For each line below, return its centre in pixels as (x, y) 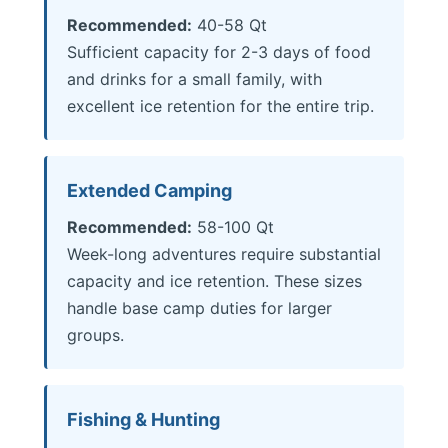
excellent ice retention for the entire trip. (220, 106)
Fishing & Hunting (143, 419)
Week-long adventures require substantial (224, 254)
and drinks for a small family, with (194, 79)
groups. (95, 335)
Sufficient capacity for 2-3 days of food (219, 52)
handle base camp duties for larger (199, 308)
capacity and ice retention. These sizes (214, 281)
